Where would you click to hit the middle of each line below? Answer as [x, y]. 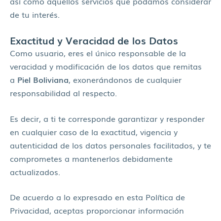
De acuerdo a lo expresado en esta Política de [97, 197]
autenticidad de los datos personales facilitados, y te [110, 145]
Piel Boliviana [43, 80]
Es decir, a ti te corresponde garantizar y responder [107, 118]
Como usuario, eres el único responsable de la [98, 53]
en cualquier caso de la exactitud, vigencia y [94, 131]
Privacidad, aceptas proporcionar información [97, 210]
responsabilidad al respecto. [63, 93]
